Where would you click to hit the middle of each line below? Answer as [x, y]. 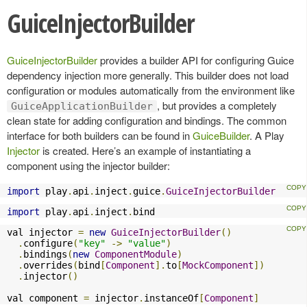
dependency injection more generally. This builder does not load [148, 75]
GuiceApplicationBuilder [82, 106]
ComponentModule [136, 254]
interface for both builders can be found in [100, 135]
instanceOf [171, 298]
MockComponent [218, 265]
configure [48, 243]
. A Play [267, 135]
